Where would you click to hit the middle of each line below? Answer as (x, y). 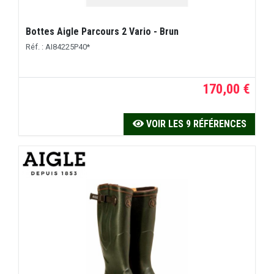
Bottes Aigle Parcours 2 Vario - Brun (102, 32)
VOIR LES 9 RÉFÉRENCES (195, 124)
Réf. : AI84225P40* (58, 46)
